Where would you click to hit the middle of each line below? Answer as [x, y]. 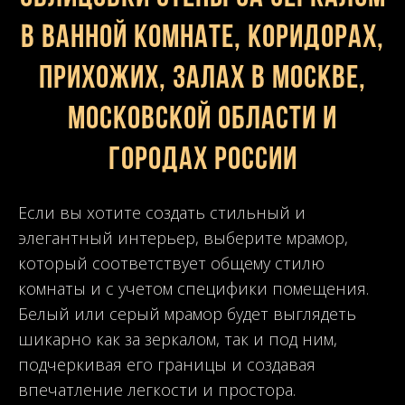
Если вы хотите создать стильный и [162, 212]
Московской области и [202, 120]
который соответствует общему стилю [171, 263]
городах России [202, 160]
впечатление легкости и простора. [157, 389]
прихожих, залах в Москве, [202, 79]
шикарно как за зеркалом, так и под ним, [178, 339]
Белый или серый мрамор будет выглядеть [187, 313]
